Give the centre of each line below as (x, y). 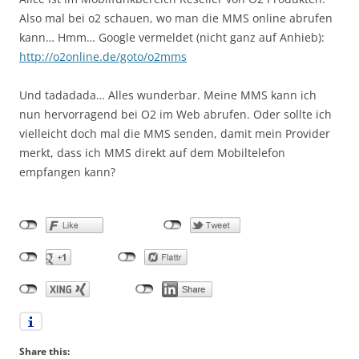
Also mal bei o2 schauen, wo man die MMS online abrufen (176, 18)
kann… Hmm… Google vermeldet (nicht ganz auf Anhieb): (172, 38)
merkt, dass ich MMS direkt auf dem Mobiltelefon (152, 153)
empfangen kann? (67, 172)
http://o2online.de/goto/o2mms (103, 57)
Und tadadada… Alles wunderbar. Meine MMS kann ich (168, 95)
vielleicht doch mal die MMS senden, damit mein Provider (175, 134)
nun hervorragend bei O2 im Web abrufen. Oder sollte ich (175, 115)
